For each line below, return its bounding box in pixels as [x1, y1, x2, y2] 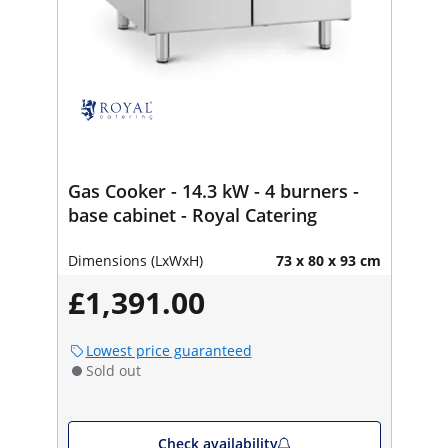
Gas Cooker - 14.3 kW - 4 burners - [67, 178, 359, 203]
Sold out [85, 360, 141, 380]
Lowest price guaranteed [85, 340, 252, 360]
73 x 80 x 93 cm [275, 250, 381, 270]
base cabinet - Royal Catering [67, 202, 317, 227]
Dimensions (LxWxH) [67, 250, 203, 270]
